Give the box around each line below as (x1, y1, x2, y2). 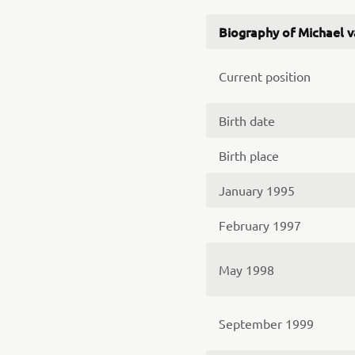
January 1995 (219, 182, 295, 198)
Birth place (219, 147, 279, 163)
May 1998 (219, 261, 274, 277)
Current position (219, 68, 311, 84)
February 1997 (219, 217, 301, 233)
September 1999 (219, 315, 314, 331)
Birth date (219, 113, 275, 128)
